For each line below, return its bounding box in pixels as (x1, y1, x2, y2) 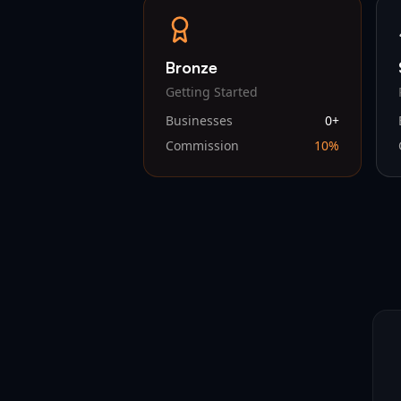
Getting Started (166, 83, 258, 100)
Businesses (166, 112, 233, 129)
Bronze (166, 57, 218, 77)
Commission (166, 137, 239, 154)
